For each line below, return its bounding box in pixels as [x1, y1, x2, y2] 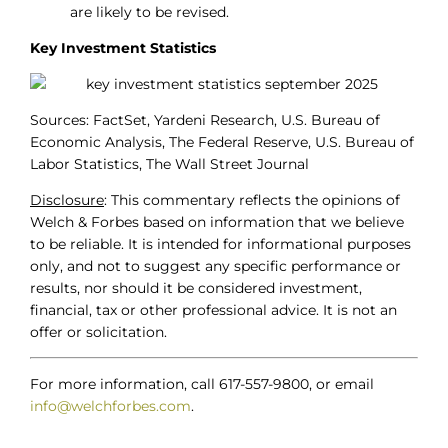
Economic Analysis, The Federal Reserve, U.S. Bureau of [30, 133, 414, 152]
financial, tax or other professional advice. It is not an [30, 301, 397, 320]
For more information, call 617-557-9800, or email [30, 375, 374, 394]
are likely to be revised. [70, 3, 229, 22]
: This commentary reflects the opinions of [104, 191, 400, 210]
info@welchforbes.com [30, 397, 191, 416]
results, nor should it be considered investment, [30, 279, 362, 298]
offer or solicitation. [30, 323, 167, 342]
